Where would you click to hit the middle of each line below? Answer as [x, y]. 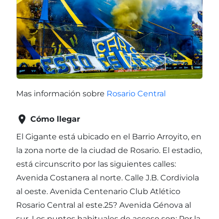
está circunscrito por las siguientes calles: [96, 164]
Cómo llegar [55, 119]
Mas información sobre [61, 94]
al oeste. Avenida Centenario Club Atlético [98, 192]
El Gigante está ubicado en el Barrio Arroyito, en [109, 137]
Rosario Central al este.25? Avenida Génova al [104, 205]
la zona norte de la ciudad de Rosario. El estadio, [109, 151]
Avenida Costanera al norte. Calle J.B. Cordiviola [108, 178]
